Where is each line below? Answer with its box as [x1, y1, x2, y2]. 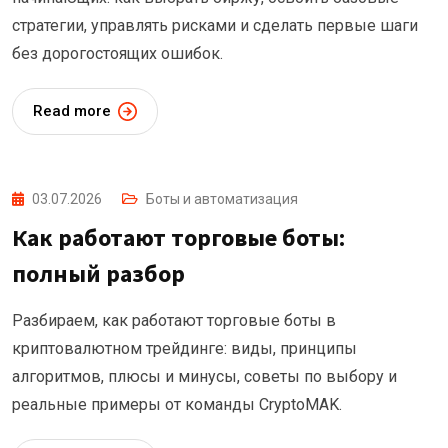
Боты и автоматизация [146, 191, 298, 208]
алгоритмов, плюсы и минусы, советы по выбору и [12, 367, 397, 387]
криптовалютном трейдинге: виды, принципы [12, 339, 357, 359]
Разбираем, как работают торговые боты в [12, 311, 336, 331]
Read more [33, 102, 111, 121]
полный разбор [12, 258, 185, 290]
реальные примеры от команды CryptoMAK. [12, 395, 342, 415]
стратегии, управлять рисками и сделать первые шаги [12, 16, 418, 36]
